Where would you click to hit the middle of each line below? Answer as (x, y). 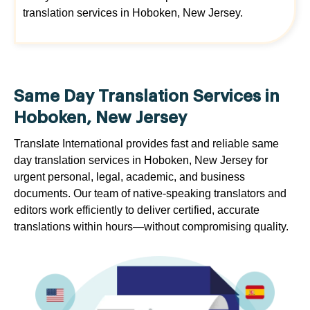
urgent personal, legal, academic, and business (129, 177)
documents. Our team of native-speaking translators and (150, 194)
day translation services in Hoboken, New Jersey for (141, 161)
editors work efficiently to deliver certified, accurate (137, 210)
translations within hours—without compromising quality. (151, 227)
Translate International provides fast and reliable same (146, 144)
